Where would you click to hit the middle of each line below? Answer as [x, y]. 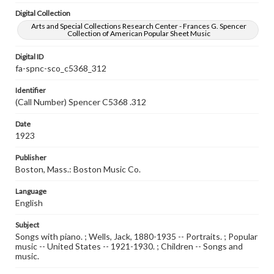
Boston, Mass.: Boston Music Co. [78, 169]
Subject [27, 225]
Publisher [31, 157]
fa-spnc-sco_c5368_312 [61, 68]
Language [31, 191]
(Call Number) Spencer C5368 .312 [81, 102]
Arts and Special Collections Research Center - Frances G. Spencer [139, 26]
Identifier [31, 90]
